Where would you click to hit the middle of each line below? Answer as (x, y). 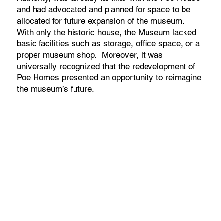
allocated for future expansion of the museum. (102, 21)
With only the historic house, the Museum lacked (107, 32)
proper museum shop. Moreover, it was (90, 55)
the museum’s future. (58, 89)
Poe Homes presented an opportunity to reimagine (109, 78)
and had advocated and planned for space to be (104, 10)
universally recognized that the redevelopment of (106, 66)
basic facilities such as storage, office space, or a (109, 44)
